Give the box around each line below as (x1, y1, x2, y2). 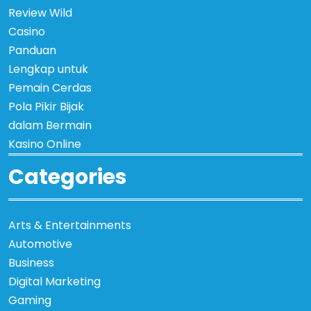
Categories (8, 162, 127, 192)
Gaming (8, 292, 51, 309)
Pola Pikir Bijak (8, 98, 84, 115)
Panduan (8, 42, 56, 58)
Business (8, 255, 54, 271)
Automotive (8, 236, 72, 253)
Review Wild (8, 4, 72, 21)
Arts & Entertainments (8, 217, 131, 234)
